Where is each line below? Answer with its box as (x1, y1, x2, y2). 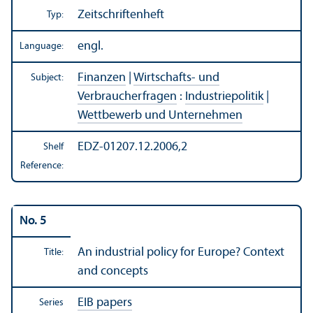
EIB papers (78, 296, 132, 310)
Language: (20, 41, 64, 52)
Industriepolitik (185, 90, 263, 104)
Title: (44, 247, 64, 259)
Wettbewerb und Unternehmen (78, 109, 242, 123)
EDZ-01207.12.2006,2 (78, 140, 187, 154)
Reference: (20, 161, 64, 172)
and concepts (78, 265, 148, 279)
